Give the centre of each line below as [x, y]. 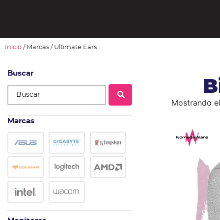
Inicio [13, 48]
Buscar [20, 74]
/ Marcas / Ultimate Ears [59, 48]
